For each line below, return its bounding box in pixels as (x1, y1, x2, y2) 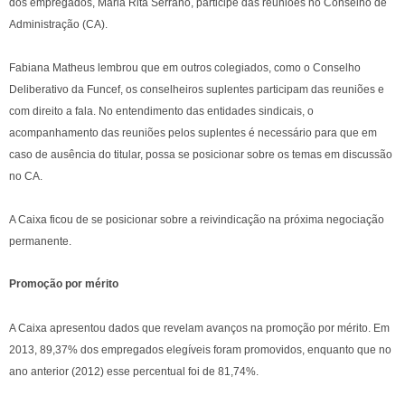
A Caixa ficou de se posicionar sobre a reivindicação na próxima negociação (9, 213, 384, 226)
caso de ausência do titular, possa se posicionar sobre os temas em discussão (9, 148, 392, 161)
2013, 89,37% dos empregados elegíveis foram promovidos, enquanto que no (9, 344, 391, 356)
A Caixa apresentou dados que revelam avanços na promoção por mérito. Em (9, 322, 390, 334)
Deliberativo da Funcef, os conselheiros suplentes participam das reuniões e (9, 83, 384, 96)
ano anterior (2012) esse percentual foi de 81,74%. (9, 365, 261, 378)
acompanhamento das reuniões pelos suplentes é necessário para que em (9, 127, 377, 139)
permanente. (9, 235, 71, 248)
